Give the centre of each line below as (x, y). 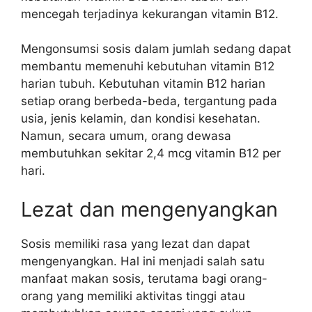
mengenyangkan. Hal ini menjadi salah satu (143, 261)
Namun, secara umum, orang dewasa (126, 136)
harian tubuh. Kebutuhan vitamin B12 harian (143, 84)
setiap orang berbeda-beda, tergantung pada (149, 101)
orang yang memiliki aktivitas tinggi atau (133, 296)
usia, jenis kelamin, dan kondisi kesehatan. (141, 118)
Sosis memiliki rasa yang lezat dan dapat (135, 243)
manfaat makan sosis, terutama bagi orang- (144, 278)
